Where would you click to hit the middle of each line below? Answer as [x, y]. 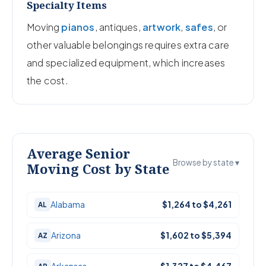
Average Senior [78, 153]
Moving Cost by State [98, 168]
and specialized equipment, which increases [126, 62]
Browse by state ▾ [206, 162]
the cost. [47, 80]
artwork [162, 27]
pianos [78, 27]
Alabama [68, 205]
